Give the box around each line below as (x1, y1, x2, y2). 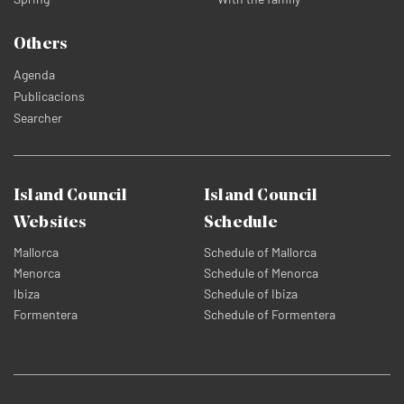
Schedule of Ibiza (204, 286, 298, 301)
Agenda (14, 67, 55, 82)
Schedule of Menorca (204, 265, 319, 280)
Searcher (14, 110, 62, 125)
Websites (14, 215, 87, 232)
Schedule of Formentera (204, 307, 336, 322)
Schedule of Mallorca (204, 244, 317, 260)
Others (14, 36, 69, 53)
